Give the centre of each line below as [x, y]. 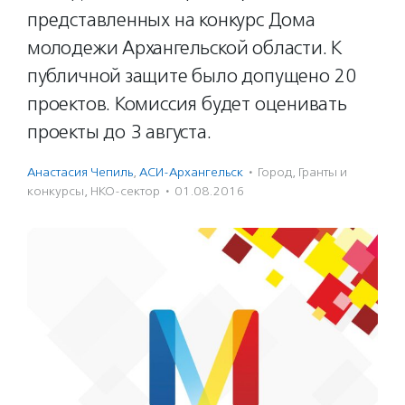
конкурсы [56, 191]
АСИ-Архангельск [191, 172]
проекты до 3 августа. [119, 132]
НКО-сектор [125, 191]
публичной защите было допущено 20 [193, 76]
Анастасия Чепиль [80, 172]
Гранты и [323, 172]
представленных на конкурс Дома [171, 20]
